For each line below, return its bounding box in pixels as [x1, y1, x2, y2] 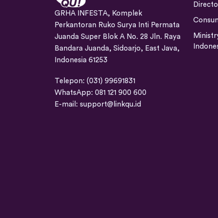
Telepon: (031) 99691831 [54, 77, 135, 85]
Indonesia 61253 [54, 56, 108, 64]
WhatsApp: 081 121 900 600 [54, 89, 146, 97]
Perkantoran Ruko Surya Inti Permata [54, 21, 180, 29]
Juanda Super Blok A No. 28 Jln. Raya [54, 33, 181, 40]
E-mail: [54, 101, 80, 109]
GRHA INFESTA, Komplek [54, 9, 142, 17]
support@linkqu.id [80, 101, 141, 109]
